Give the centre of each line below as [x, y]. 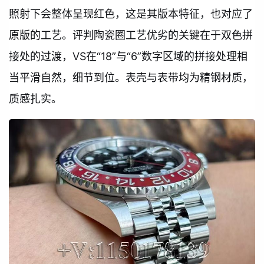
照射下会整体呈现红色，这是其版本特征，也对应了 [131, 14]
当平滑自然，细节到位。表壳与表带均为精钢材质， [131, 78]
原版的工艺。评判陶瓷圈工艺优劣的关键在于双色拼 [131, 35]
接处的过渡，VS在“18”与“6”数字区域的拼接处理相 [128, 57]
